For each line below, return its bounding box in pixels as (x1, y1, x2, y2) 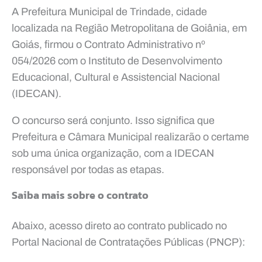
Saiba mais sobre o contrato (12, 187, 149, 203)
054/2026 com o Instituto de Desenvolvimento (12, 54, 222, 67)
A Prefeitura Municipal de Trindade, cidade (12, 5, 207, 18)
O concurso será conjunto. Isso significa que (12, 114, 215, 126)
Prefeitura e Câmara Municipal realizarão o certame (12, 130, 249, 143)
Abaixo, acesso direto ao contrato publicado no (12, 219, 227, 232)
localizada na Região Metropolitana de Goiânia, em (12, 22, 247, 34)
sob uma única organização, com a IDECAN (12, 147, 214, 159)
